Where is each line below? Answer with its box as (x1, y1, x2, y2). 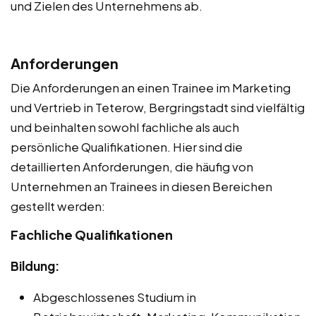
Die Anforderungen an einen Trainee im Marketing (11, 79, 291, 95)
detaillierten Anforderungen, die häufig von (11, 158, 253, 174)
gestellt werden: (11, 197, 105, 214)
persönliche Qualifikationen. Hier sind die (11, 138, 243, 154)
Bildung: (11, 257, 59, 274)
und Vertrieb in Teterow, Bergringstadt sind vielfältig (11, 99, 305, 115)
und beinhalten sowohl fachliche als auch (11, 119, 239, 135)
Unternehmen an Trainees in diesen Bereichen (11, 178, 272, 194)
